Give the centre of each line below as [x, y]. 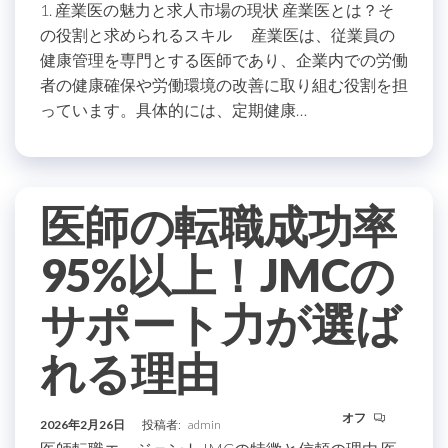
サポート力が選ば [220, 324]
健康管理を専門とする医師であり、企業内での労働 [224, 59]
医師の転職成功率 [218, 226]
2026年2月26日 [83, 424]
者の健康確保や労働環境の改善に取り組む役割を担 [224, 84]
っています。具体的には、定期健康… [173, 109]
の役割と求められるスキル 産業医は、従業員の [217, 34]
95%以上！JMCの [217, 275]
